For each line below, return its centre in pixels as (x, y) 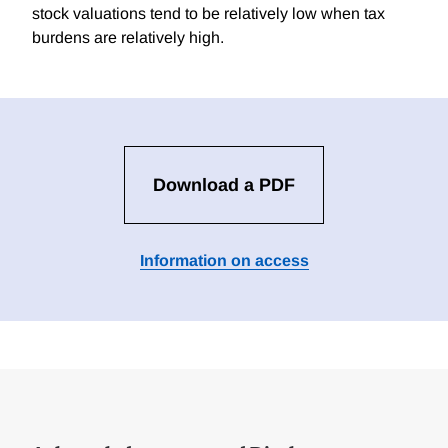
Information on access (224, 261)
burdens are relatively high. (128, 38)
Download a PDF (224, 185)
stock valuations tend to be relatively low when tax (208, 14)
